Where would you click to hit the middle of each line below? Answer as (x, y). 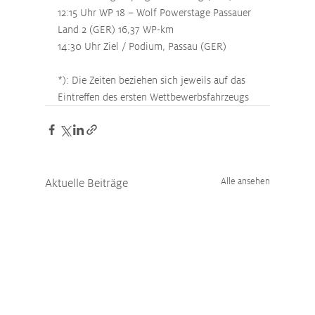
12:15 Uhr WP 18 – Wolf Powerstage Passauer (156, 13)
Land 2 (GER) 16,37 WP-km (116, 30)
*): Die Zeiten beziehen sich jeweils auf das (153, 80)
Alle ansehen (245, 181)
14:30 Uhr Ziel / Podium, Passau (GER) (142, 46)
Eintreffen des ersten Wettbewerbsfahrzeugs (153, 97)
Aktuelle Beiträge (86, 183)
